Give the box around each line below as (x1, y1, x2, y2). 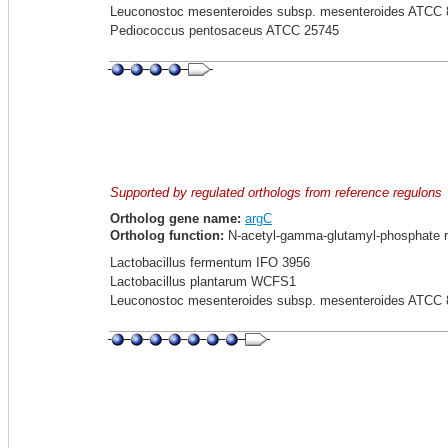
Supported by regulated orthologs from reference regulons (110, 185, 442, 200)
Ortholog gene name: (110, 211, 241, 226)
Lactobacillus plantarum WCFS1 (110, 274, 296, 289)
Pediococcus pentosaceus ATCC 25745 (110, 23, 339, 38)
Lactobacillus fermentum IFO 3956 (110, 255, 310, 270)
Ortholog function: (110, 228, 224, 243)
